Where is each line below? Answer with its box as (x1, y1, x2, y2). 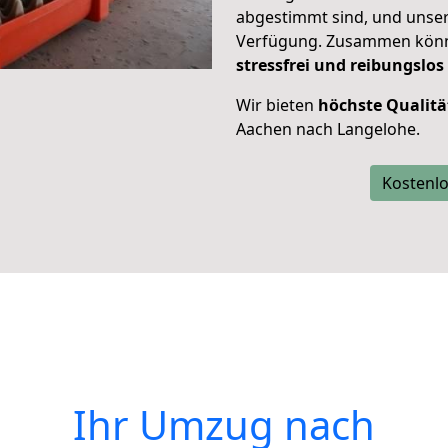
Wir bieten (236, 94, 318, 116)
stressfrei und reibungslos (236, 54, 444, 76)
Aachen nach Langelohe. (236, 118, 420, 140)
